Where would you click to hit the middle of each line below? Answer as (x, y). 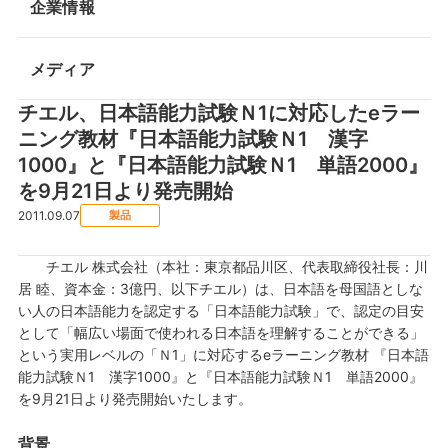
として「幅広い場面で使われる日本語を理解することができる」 (220, 332)
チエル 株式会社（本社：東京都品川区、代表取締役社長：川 (222, 266)
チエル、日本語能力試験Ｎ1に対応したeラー (218, 113)
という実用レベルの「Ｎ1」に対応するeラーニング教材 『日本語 (223, 354)
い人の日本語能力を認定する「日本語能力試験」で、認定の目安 (220, 310)
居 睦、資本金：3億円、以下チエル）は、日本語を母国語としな (220, 288)
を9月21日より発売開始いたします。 (134, 398)
